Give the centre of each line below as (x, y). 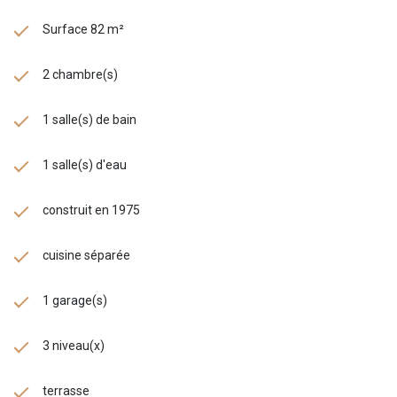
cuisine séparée (86, 255)
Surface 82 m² (83, 29)
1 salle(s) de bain (90, 119)
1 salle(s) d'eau (85, 164)
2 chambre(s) (80, 74)
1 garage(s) (75, 300)
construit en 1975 (91, 210)
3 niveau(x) (74, 345)
